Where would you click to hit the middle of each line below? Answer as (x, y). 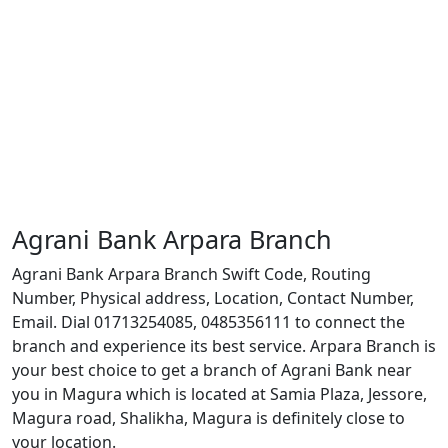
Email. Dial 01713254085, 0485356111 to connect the (208, 322)
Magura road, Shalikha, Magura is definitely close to (208, 418)
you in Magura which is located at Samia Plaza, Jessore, (219, 394)
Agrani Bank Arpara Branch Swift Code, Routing (191, 274)
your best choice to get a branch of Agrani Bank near (212, 370)
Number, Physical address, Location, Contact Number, (213, 298)
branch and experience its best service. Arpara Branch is (224, 346)
